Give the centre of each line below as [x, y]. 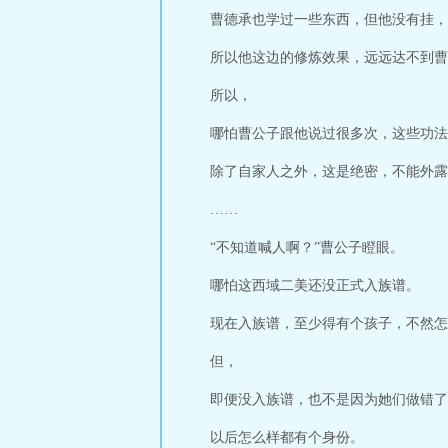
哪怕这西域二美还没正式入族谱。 [315, 285]
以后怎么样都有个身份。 [287, 437]
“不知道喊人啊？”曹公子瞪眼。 [307, 247]
